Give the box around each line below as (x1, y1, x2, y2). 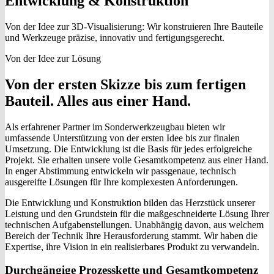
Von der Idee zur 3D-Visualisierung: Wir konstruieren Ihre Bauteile (5, 21, 263, 32)
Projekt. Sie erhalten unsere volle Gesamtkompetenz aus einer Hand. (5, 154, 268, 165)
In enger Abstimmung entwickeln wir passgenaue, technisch (5, 165, 236, 176)
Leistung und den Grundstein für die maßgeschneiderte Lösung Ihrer (5, 208, 269, 219)
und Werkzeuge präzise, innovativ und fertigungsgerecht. (5, 32, 224, 43)
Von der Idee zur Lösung (5, 53, 101, 64)
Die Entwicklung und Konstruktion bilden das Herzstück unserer (5, 197, 255, 208)
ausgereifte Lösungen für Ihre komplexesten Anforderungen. (5, 176, 238, 187)
